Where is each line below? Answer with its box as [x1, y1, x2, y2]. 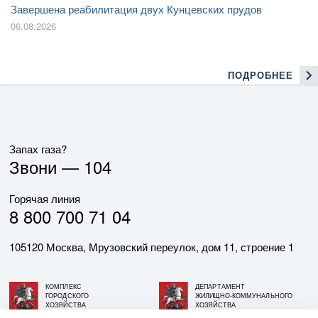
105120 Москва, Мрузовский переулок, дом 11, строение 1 [9, 238, 294, 254]
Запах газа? [9, 141, 67, 156]
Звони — [9, 153, 84, 179]
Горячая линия [9, 190, 80, 206]
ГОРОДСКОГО [45, 290, 89, 300]
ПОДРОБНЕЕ [228, 68, 293, 82]
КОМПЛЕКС [45, 281, 82, 291]
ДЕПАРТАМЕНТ [195, 281, 246, 291]
